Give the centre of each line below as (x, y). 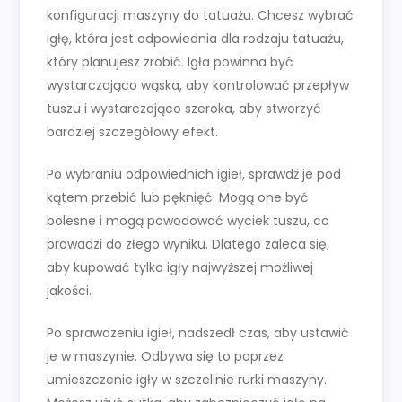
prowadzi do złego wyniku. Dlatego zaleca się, (188, 245)
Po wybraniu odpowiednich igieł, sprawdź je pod (194, 175)
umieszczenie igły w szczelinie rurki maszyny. (187, 380)
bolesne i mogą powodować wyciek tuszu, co (188, 221)
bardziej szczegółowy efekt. (133, 132)
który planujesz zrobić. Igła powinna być (170, 62)
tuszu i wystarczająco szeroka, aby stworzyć (184, 109)
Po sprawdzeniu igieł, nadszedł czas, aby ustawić (198, 333)
